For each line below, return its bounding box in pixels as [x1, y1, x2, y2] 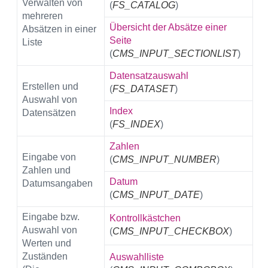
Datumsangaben [22, 178, 93, 188]
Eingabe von [22, 151, 76, 162]
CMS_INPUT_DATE [112, 189, 200, 200]
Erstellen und [22, 81, 78, 92]
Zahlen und [22, 165, 71, 175]
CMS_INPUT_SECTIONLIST [112, 48, 237, 59]
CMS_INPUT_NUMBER [112, 154, 217, 165]
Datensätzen [22, 107, 76, 118]
